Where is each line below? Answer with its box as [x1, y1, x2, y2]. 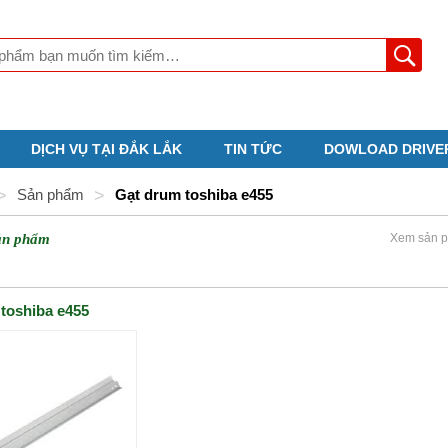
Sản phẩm [17, 186, 85, 203]
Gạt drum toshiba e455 [115, 186, 274, 203]
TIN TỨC [224, 141, 282, 157]
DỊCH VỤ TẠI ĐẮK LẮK [31, 141, 182, 157]
